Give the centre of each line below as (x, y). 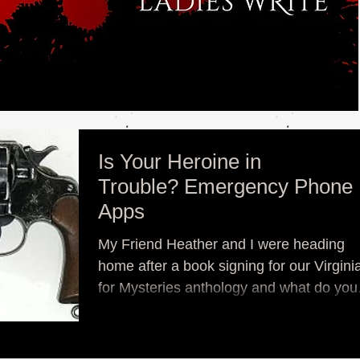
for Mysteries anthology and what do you (228, 288)
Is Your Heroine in (180, 162)
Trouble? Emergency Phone (225, 186)
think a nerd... (142, 309)
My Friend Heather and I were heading (221, 244)
